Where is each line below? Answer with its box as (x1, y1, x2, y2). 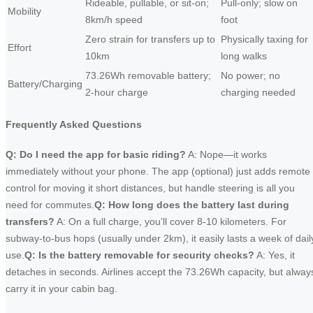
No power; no (221, 70, 280, 82)
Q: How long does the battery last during (94, 198, 289, 210)
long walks (221, 50, 267, 62)
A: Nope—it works (186, 148, 267, 160)
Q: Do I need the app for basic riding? (6, 148, 186, 160)
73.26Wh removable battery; (85, 70, 211, 82)
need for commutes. (6, 198, 94, 210)
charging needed (221, 87, 296, 99)
